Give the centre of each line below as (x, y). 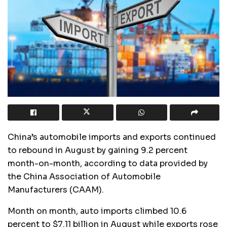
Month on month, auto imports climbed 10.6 (97, 211)
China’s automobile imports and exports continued (112, 137)
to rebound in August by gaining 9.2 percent (98, 150)
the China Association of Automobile (84, 176)
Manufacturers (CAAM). (56, 190)
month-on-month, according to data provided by (108, 163)
